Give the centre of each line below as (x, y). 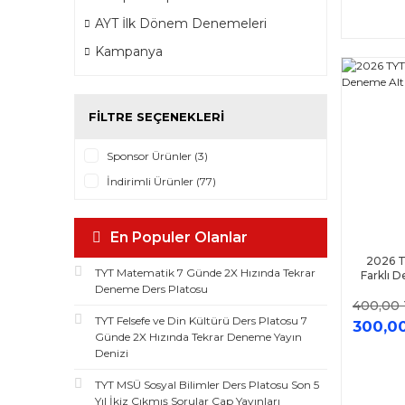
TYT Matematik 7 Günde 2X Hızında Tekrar (205, 273)
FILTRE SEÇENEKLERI (156, 117)
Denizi (112, 353)
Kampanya (129, 52)
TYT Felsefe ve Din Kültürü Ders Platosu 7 (201, 320)
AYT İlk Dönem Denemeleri (181, 24)
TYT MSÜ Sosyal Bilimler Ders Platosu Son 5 (207, 385)
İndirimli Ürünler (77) (161, 181)
